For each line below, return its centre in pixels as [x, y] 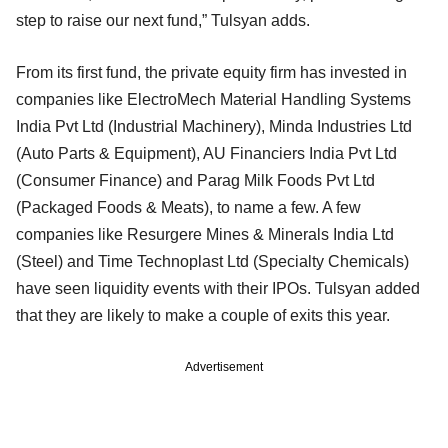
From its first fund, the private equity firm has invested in [211, 72]
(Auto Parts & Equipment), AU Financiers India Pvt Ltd [206, 153]
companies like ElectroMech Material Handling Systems [213, 99]
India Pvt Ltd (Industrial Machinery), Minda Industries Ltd [214, 126]
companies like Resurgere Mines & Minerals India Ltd [205, 234]
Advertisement [224, 366]
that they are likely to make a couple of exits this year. [203, 315]
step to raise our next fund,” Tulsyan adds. [163, 20]
